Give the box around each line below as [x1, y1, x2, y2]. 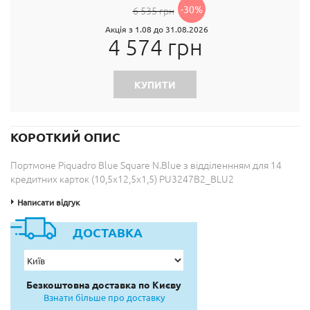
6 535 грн [132, 3, 174, 17]
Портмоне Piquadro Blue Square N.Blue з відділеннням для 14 [10, 158, 282, 172]
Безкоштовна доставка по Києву [26, 278, 181, 291]
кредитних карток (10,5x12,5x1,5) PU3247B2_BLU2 [10, 172, 234, 185]
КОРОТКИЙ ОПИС [10, 129, 120, 145]
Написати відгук [17, 197, 80, 208]
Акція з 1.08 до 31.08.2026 [105, 24, 208, 35]
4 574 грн [107, 34, 203, 60]
